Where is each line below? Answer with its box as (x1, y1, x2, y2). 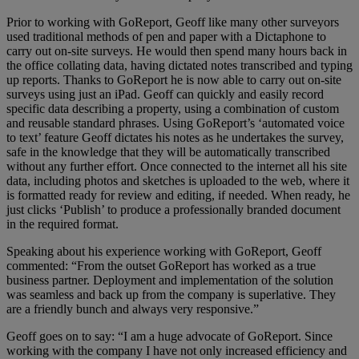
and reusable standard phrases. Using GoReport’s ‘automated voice (6, 116, 345, 131)
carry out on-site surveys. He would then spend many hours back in (6, 44, 347, 58)
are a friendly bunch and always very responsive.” (6, 302, 259, 317)
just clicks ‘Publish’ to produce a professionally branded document (6, 203, 341, 217)
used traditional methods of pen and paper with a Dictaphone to (6, 30, 326, 44)
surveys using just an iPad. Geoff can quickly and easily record (6, 87, 324, 102)
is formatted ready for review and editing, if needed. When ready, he (6, 188, 350, 203)
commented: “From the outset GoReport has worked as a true (6, 259, 316, 273)
